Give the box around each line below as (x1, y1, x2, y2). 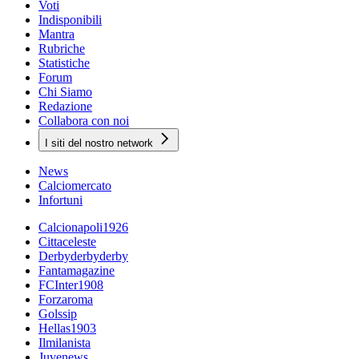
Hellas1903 (38, 321, 96, 336)
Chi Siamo (38, 85, 92, 99)
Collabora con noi (38, 114, 129, 128)
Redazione (38, 99, 92, 114)
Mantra (38, 27, 75, 42)
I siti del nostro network (45, 137, 153, 150)
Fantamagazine (38, 264, 115, 278)
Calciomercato (38, 179, 111, 193)
